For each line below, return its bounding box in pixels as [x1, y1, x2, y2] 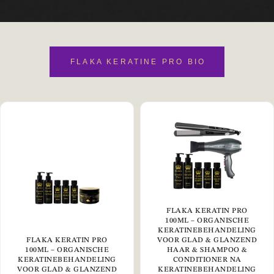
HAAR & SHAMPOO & [166, 246, 248, 254]
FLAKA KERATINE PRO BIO [70, 57, 206, 66]
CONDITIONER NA [172, 256, 242, 264]
